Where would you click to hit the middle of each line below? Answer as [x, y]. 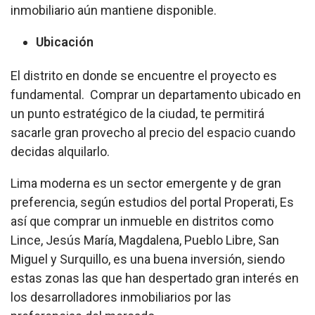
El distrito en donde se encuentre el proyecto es [144, 76]
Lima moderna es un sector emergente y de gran [146, 184]
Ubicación [65, 41]
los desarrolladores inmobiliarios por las [121, 297]
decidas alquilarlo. [60, 152]
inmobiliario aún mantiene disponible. [114, 10]
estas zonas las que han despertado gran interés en [155, 278]
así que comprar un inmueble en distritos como [142, 221]
